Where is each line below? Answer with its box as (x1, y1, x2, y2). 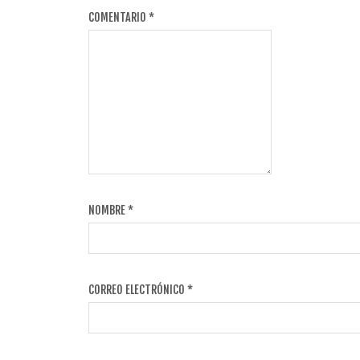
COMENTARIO (88, 10, 149, 24)
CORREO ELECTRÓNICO (88, 282, 187, 297)
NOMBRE (88, 202, 128, 217)
